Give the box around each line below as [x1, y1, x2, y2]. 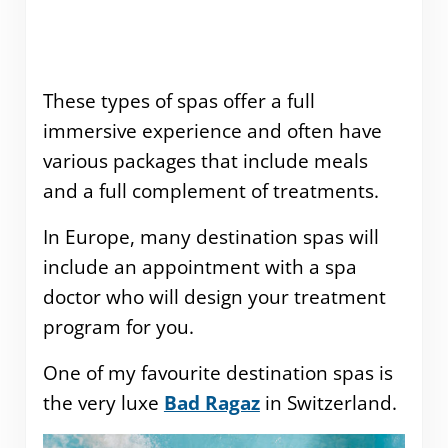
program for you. [42, 314, 194, 341]
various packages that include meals [42, 148, 368, 175]
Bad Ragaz [163, 390, 260, 417]
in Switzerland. [259, 390, 397, 417]
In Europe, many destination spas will [42, 224, 379, 251]
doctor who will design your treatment [42, 284, 386, 311]
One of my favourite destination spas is [42, 360, 393, 387]
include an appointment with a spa [42, 254, 357, 281]
